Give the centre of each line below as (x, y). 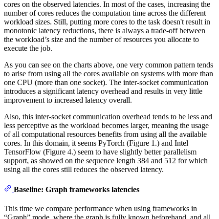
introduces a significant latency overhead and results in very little (103, 91)
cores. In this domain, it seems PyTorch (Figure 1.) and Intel (96, 143)
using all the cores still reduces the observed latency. (84, 169)
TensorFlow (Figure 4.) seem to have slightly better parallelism (100, 152)
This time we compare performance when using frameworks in (100, 209)
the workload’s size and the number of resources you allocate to (101, 39)
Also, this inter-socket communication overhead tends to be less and (108, 116)
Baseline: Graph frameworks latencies (77, 189)
